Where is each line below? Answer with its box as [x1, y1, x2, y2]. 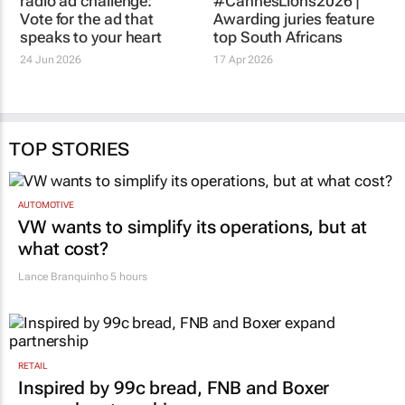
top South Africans [213, 27, 344, 46]
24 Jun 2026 [20, 52, 81, 66]
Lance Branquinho [18, 270, 108, 284]
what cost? [18, 238, 109, 260]
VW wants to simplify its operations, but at [18, 216, 367, 239]
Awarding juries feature [213, 9, 374, 28]
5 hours [108, 270, 147, 284]
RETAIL [18, 360, 48, 371]
